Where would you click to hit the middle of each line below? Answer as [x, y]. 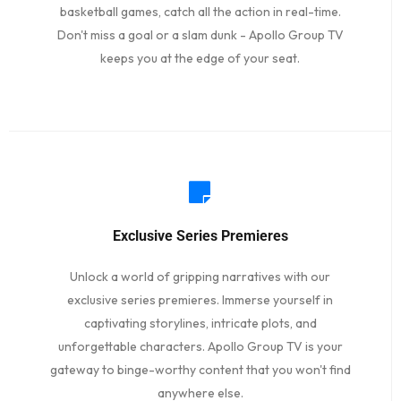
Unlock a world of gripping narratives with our [200, 277]
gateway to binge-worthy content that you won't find [200, 370]
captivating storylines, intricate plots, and [200, 324]
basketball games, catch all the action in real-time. [200, 12]
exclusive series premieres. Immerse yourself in [200, 300]
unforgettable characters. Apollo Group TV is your [200, 347]
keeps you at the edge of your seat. [200, 59]
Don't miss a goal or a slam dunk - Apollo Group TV [200, 35]
